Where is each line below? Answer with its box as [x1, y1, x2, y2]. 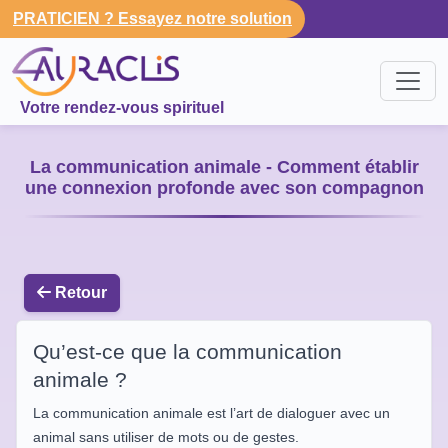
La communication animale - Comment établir [29, 156, 419, 177]
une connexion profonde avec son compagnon [24, 177, 424, 198]
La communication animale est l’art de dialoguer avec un [33, 404, 390, 421]
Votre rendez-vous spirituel [20, 98, 224, 116]
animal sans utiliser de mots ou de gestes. [33, 428, 299, 445]
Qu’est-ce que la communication [33, 339, 342, 363]
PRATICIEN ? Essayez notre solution [13, 10, 292, 27]
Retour [51, 283, 107, 301]
